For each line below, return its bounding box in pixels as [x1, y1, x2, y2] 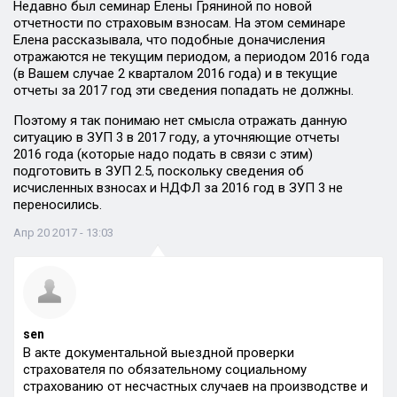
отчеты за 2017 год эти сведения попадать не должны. [13, 82, 354, 98]
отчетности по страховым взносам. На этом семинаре [13, 15, 346, 31]
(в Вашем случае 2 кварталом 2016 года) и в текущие [13, 66, 338, 82]
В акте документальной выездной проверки [23, 345, 294, 361]
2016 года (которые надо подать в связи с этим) [13, 146, 313, 162]
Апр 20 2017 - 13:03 [13, 226, 113, 239]
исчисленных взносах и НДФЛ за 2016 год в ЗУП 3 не [13, 180, 343, 196]
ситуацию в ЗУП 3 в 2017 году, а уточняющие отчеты [13, 129, 339, 145]
